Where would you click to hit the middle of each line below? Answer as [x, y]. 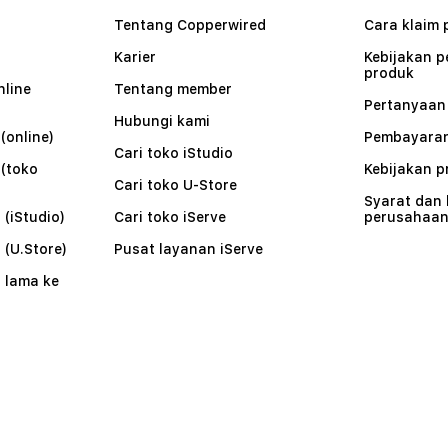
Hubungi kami [162, 121]
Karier [135, 57]
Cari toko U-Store [175, 185]
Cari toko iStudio [173, 153]
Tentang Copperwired [190, 25]
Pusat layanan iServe [188, 249]
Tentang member [173, 89]
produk [389, 73]
